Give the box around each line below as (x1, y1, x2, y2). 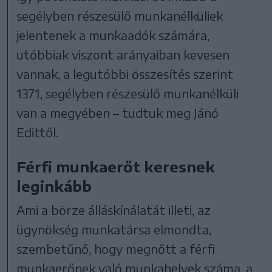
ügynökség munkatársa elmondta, (16, 221, 212, 237)
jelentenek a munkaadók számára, (16, 27, 210, 42)
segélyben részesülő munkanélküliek (16, 7, 223, 23)
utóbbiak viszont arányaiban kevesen (16, 46, 230, 62)
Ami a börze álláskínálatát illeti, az (16, 202, 211, 217)
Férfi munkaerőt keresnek (16, 157, 216, 175)
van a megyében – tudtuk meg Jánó (16, 104, 219, 120)
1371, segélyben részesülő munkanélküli (16, 85, 239, 101)
